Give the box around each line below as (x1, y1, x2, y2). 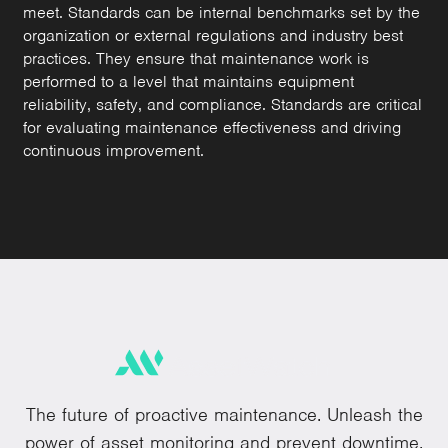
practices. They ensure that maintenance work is (23, 47, 370, 69)
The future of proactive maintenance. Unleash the (25, 403, 423, 427)
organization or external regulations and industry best (23, 24, 404, 46)
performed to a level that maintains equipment (23, 70, 355, 92)
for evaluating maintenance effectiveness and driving (23, 116, 402, 138)
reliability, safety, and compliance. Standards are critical (23, 93, 423, 115)
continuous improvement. (23, 139, 205, 161)
